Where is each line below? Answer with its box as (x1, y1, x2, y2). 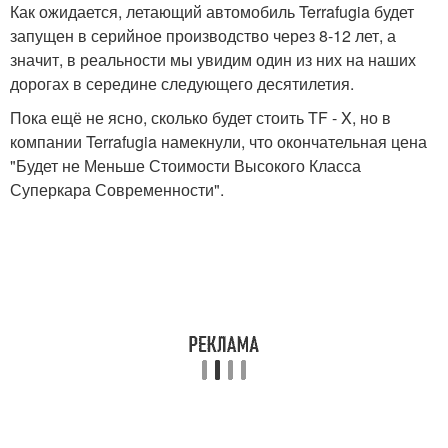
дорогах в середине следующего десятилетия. (10, 71, 354, 95)
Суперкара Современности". (10, 177, 224, 201)
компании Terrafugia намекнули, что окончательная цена (10, 129, 427, 153)
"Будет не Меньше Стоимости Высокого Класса (10, 153, 361, 177)
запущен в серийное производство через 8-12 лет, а (10, 23, 396, 47)
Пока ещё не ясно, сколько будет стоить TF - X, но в (10, 105, 391, 129)
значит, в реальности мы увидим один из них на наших (10, 47, 416, 71)
